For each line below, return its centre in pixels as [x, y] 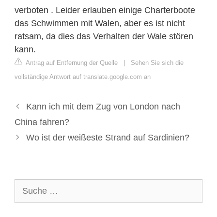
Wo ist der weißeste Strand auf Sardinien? [108, 137]
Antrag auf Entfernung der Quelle [71, 62]
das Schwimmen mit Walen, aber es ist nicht [100, 23]
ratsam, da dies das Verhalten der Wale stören [104, 36]
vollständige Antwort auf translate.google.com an [83, 77]
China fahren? [42, 122]
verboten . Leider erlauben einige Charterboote [105, 10]
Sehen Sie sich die [157, 62]
